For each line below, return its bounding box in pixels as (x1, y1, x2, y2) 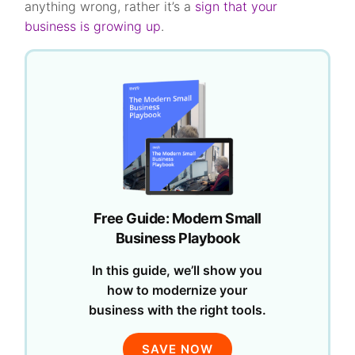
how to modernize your (107, 282, 248, 298)
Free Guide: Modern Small (93, 210, 261, 227)
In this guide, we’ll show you (92, 262, 263, 278)
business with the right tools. (88, 302, 266, 318)
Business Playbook (115, 230, 240, 246)
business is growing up (25, 18, 162, 34)
